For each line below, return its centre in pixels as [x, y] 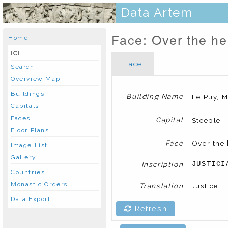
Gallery [24, 157]
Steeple [206, 120]
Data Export [31, 199]
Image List [29, 145]
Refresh [150, 209]
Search [23, 67]
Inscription [162, 164]
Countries [28, 172]
